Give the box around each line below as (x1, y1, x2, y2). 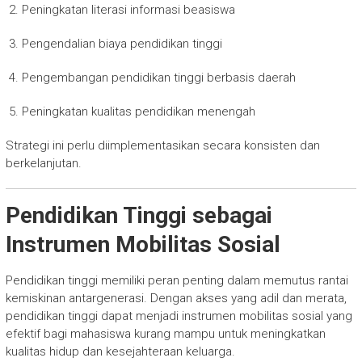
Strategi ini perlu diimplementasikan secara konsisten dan (5, 138, 320, 154)
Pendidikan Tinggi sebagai (5, 202, 272, 229)
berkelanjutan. (5, 156, 82, 171)
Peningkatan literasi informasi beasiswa (21, 2, 235, 18)
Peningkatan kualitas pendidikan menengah (21, 104, 255, 120)
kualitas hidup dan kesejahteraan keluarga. (5, 344, 235, 360)
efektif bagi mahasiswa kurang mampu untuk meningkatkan (5, 326, 326, 342)
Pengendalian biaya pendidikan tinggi (21, 36, 222, 52)
